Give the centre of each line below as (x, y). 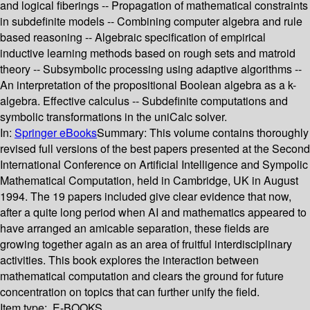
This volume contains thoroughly (229, 133)
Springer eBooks (56, 133)
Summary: (123, 133)
